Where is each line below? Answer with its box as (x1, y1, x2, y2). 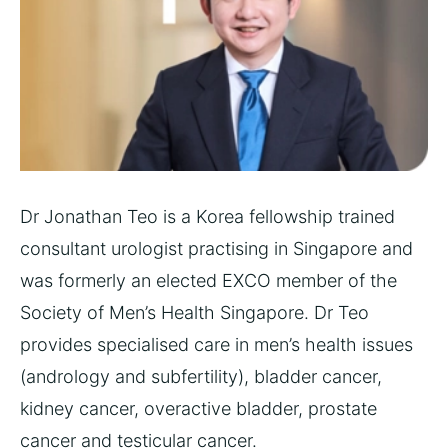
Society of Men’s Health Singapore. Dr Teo (20, 301, 369, 323)
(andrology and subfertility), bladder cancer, (20, 365, 382, 387)
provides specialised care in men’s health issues (20, 333, 413, 355)
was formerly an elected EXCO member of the (20, 269, 397, 291)
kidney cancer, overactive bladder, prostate (20, 397, 377, 419)
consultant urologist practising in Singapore (20, 237, 377, 259)
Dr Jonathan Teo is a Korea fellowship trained (20, 205, 395, 227)
